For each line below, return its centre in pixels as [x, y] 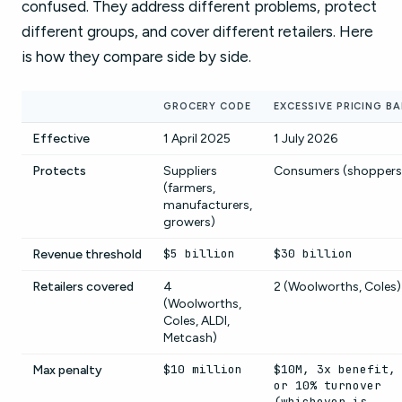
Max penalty [67, 370]
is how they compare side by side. [136, 57]
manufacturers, [208, 205]
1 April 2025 [197, 139]
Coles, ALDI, [197, 321]
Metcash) [190, 338]
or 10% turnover [328, 385]
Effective [61, 139]
